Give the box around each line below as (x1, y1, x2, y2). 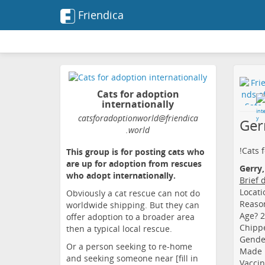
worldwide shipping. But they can (66, 199, 199, 211)
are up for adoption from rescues (66, 158, 202, 170)
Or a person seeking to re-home (66, 241, 192, 253)
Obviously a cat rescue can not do (66, 188, 200, 199)
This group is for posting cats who (66, 146, 205, 158)
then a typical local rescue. (66, 223, 172, 235)
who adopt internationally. (66, 170, 176, 182)
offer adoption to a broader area (66, 211, 195, 223)
